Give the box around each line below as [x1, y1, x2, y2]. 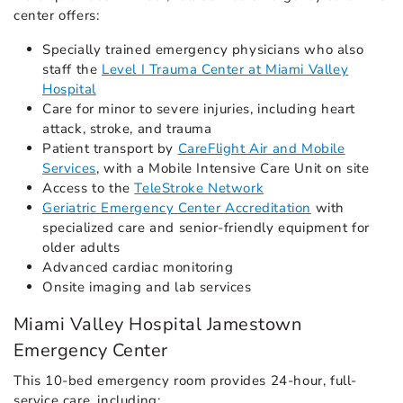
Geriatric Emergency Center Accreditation [42, 199, 312, 218]
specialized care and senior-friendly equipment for [42, 219, 371, 237]
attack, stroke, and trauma [42, 120, 212, 139]
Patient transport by [42, 139, 178, 158]
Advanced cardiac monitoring [42, 258, 234, 277]
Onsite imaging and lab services [42, 278, 252, 297]
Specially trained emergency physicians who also [42, 40, 364, 59]
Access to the [42, 179, 135, 198]
